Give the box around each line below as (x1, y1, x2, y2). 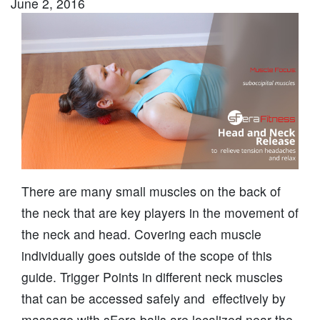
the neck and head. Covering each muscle (21, 224, 261, 243)
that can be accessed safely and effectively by (21, 289, 286, 307)
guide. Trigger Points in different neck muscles (21, 267, 283, 286)
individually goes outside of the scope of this (21, 246, 272, 264)
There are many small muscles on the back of (21, 181, 281, 200)
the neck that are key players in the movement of (21, 203, 299, 221)
